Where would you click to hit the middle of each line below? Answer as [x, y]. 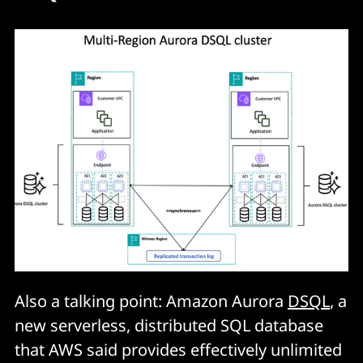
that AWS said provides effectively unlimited [178, 350]
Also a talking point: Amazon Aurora [151, 301]
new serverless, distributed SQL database [169, 326]
